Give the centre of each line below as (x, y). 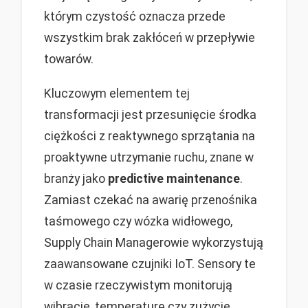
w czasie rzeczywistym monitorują (138, 285)
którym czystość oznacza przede (135, 16)
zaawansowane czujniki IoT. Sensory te (150, 264)
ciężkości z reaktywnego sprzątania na (150, 136)
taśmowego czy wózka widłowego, (138, 221)
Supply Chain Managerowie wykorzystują (154, 242)
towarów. (69, 59)
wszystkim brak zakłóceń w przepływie (150, 37)
